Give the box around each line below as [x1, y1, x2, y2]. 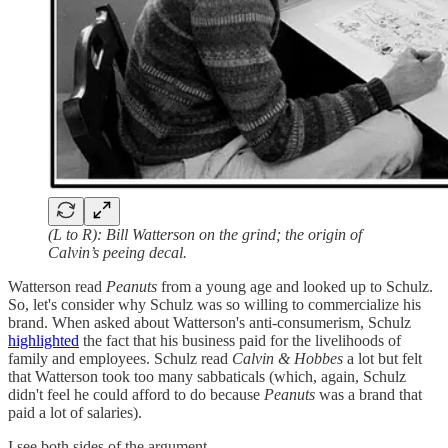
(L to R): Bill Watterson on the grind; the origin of [48, 225, 362, 243]
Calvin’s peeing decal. [48, 243, 187, 261]
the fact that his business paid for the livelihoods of [79, 331, 401, 349]
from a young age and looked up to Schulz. [161, 277, 433, 295]
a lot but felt [343, 349, 422, 367]
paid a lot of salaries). [8, 403, 142, 421]
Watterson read [8, 277, 106, 295]
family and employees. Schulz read [8, 349, 232, 367]
